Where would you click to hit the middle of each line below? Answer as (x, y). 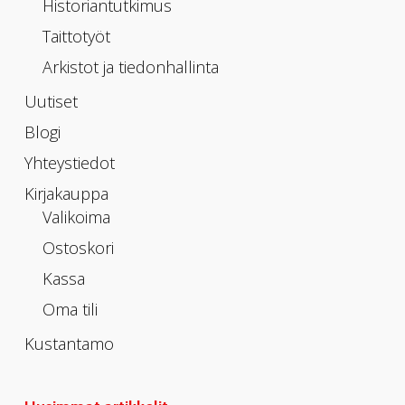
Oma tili (70, 309)
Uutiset (51, 101)
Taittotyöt (76, 36)
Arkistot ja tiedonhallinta (130, 67)
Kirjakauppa (66, 193)
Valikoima (76, 217)
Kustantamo (69, 344)
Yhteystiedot (69, 163)
